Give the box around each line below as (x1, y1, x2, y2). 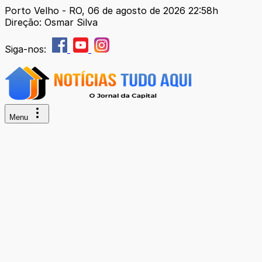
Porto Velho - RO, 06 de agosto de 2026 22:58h (5, 5, 218, 16)
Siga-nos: (5, 43, 49, 55)
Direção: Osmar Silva (5, 16, 98, 28)
